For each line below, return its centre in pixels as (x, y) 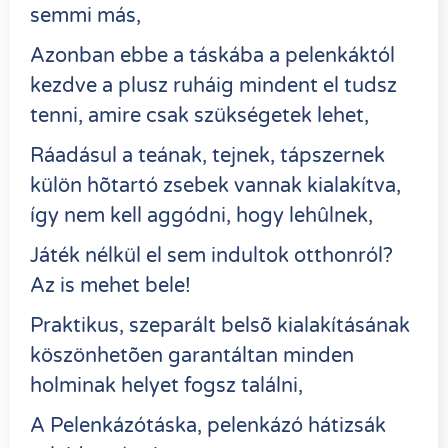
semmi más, (88, 15)
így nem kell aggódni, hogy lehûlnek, (204, 215)
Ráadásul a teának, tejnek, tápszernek (207, 155)
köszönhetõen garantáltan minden (192, 355)
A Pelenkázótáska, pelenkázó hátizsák (208, 425)
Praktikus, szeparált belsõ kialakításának (220, 325)
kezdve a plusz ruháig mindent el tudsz (213, 85)
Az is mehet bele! (113, 285)
